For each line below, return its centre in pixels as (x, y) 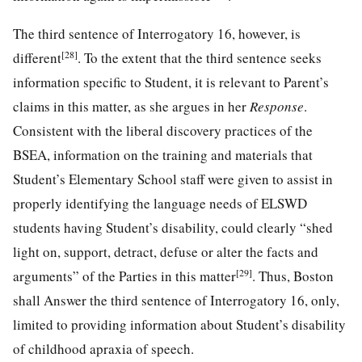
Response (277, 106)
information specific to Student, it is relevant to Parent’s (171, 82)
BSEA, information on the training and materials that (163, 154)
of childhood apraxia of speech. (103, 348)
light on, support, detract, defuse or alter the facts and (166, 251)
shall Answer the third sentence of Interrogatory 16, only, (176, 300)
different (37, 57)
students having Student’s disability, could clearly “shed (173, 227)
